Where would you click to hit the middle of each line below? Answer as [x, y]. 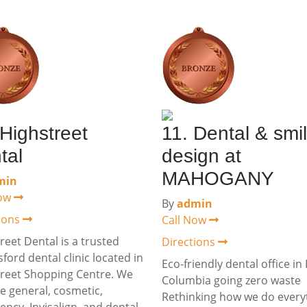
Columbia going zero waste [231, 280]
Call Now [185, 220]
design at [201, 156]
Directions [190, 242]
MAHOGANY [218, 179]
